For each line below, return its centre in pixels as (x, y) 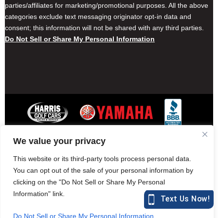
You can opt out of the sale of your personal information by (103, 170)
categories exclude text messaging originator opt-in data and (98, 17)
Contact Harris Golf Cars (85, 141)
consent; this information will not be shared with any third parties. (104, 28)
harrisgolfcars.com (149, 205)
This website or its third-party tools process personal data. (102, 159)
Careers (150, 141)
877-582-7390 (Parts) (80, 205)
